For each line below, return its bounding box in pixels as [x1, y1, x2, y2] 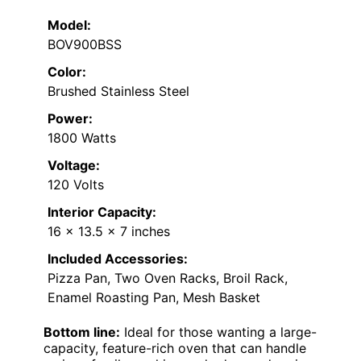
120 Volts [48, 176, 104, 193]
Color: [48, 63, 86, 80]
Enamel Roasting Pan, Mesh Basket [48, 288, 260, 305]
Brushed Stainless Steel [48, 82, 189, 99]
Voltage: [48, 156, 100, 173]
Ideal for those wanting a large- [120, 323, 317, 340]
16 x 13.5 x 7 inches [48, 222, 170, 239]
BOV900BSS [48, 35, 122, 52]
